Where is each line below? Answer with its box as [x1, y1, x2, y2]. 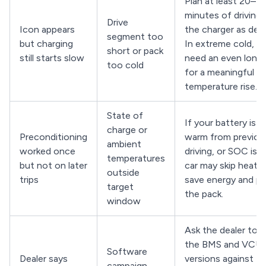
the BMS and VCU [185, 239, 262, 250]
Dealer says [20, 253, 68, 264]
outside [107, 167, 140, 178]
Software [107, 246, 147, 257]
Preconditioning [20, 131, 87, 142]
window [107, 195, 141, 207]
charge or [107, 124, 147, 135]
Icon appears [20, 24, 75, 35]
